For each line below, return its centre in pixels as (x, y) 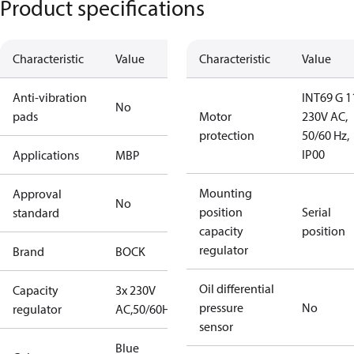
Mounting (226, 193)
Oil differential (237, 288)
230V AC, (325, 116)
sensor (216, 326)
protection (227, 135)
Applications (46, 155)
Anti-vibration (50, 97)
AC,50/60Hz (145, 309)
